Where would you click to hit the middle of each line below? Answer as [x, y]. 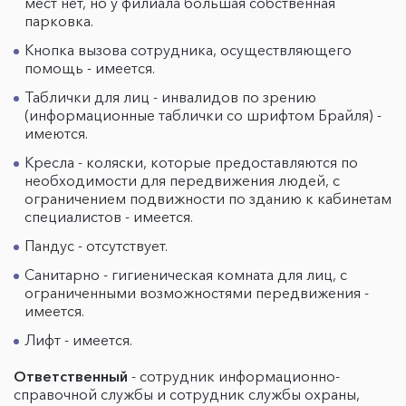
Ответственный [71, 376]
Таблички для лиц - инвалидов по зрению [170, 97]
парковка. [61, 21]
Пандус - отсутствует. [98, 246]
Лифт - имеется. [78, 340]
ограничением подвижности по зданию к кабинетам [208, 198]
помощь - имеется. [92, 68]
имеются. [58, 133]
